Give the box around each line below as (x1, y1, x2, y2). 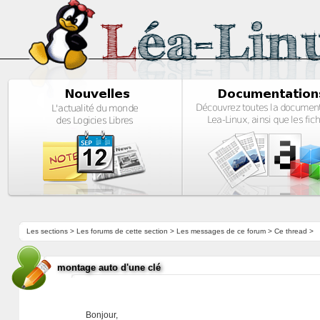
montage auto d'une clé (56, 262, 161, 273)
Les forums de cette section (76, 227, 168, 235)
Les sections (26, 227, 68, 235)
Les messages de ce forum (176, 227, 266, 235)
